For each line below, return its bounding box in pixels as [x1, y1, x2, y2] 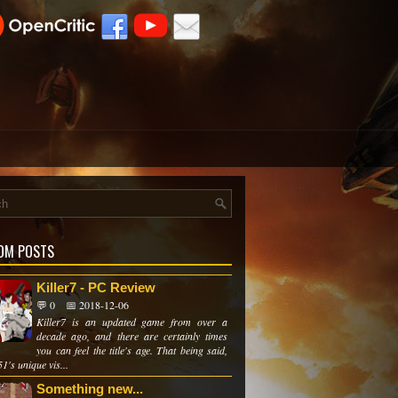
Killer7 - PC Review [36, 280, 155, 295]
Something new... [36, 381, 143, 396]
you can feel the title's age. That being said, [36, 343, 227, 357]
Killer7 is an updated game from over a [36, 314, 227, 329]
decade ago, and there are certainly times [36, 329, 227, 343]
